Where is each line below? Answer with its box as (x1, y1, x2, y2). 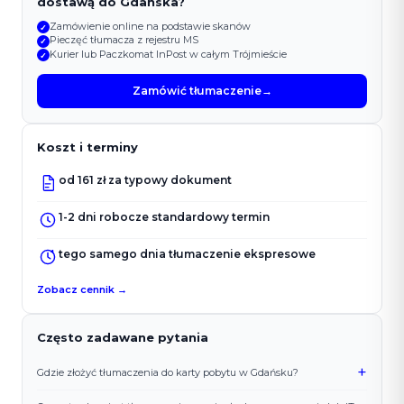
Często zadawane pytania (37, 330, 208, 345)
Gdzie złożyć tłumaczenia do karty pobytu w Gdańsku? (37, 366, 298, 380)
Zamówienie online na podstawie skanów (50, 19, 251, 32)
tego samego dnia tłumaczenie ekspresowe (59, 247, 316, 262)
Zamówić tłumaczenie (132, 84, 262, 98)
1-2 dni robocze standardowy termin (59, 210, 270, 225)
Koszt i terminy (37, 140, 138, 155)
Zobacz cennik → (37, 283, 127, 297)
